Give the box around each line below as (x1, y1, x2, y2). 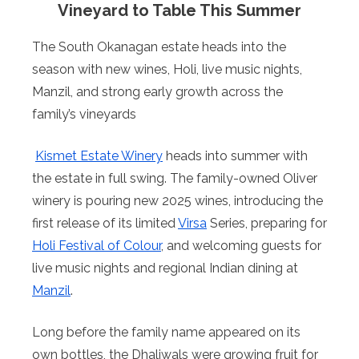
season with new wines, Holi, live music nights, (32, 61, 302, 77)
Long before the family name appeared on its (32, 324, 301, 340)
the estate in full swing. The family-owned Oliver (32, 170, 317, 186)
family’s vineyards (32, 106, 136, 122)
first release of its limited (32, 215, 178, 231)
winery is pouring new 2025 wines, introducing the (32, 192, 323, 208)
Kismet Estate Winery (35, 147, 163, 163)
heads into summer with (163, 147, 308, 163)
